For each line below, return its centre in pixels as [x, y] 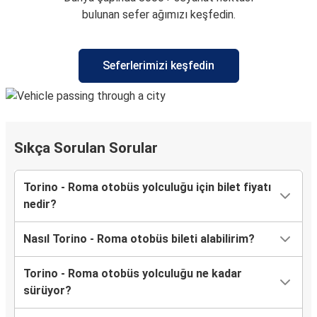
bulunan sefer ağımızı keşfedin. [158, 15]
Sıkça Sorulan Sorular [86, 148]
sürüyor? [47, 291]
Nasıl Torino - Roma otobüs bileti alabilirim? [139, 239]
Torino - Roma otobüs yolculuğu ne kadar [133, 274]
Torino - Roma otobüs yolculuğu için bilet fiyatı [147, 188]
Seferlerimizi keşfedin [158, 66]
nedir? [40, 204]
